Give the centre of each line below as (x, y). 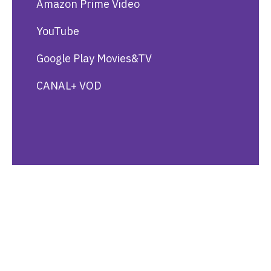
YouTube (58, 31)
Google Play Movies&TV (94, 59)
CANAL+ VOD (69, 86)
